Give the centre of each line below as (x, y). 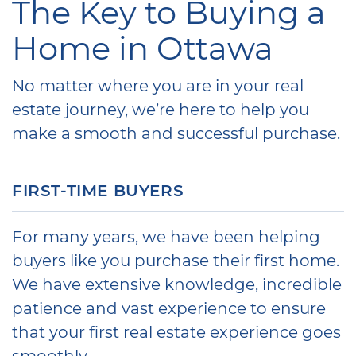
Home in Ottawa (143, 46)
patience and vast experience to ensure (169, 307)
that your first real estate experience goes (176, 331)
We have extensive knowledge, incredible (177, 283)
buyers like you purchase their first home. (176, 259)
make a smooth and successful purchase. (176, 132)
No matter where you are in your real (158, 85)
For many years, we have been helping (166, 236)
